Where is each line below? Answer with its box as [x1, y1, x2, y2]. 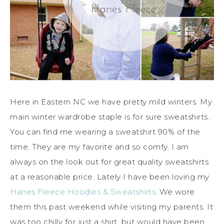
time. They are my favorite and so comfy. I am [10, 141, 189, 151]
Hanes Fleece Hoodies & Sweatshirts [10, 186, 155, 196]
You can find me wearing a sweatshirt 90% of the [10, 126, 200, 136]
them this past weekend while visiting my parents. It [10, 201, 213, 211]
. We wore [155, 186, 195, 196]
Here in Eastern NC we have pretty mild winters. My [10, 96, 212, 106]
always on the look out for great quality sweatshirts [10, 156, 208, 166]
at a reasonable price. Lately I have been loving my [10, 171, 209, 181]
